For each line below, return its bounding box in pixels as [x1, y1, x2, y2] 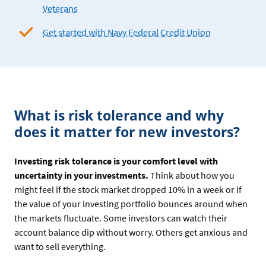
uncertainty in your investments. [14, 169, 148, 181]
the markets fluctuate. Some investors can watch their [14, 211, 227, 224]
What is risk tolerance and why [14, 105, 224, 125]
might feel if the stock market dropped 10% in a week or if [14, 183, 242, 195]
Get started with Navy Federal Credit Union [43, 26, 211, 39]
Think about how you [148, 169, 235, 181]
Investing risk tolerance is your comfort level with [14, 154, 218, 167]
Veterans [43, 2, 78, 15]
